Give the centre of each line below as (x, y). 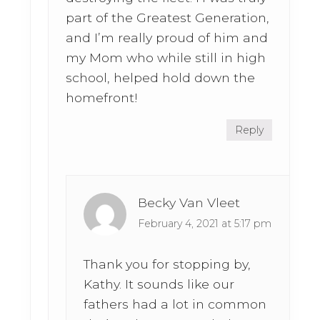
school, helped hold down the (161, 78)
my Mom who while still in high (166, 58)
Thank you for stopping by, (167, 264)
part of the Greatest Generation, (168, 18)
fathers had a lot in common (175, 304)
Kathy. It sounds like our (159, 284)
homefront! (102, 98)
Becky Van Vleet (189, 203)
